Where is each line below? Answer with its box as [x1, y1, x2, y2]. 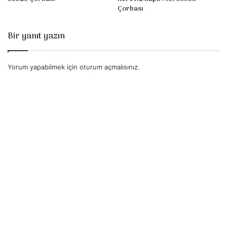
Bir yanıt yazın [8, 29, 65, 44]
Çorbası [118, 3, 143, 15]
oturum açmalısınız [80, 62, 138, 71]
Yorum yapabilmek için [8, 62, 80, 71]
